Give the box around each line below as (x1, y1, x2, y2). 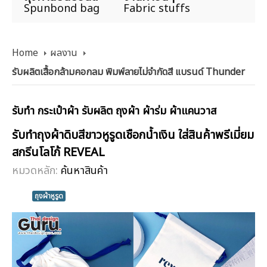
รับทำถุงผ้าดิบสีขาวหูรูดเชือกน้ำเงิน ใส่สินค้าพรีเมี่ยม (12, 126, 254, 144)
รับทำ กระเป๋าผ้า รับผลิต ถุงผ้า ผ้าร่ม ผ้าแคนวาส (12, 103, 216, 120)
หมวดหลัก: (12, 162, 61, 179)
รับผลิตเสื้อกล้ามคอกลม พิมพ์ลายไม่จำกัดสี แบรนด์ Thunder (12, 65, 245, 79)
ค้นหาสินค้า (61, 162, 108, 179)
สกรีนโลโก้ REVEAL (12, 143, 105, 162)
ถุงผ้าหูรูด (34, 190, 63, 201)
